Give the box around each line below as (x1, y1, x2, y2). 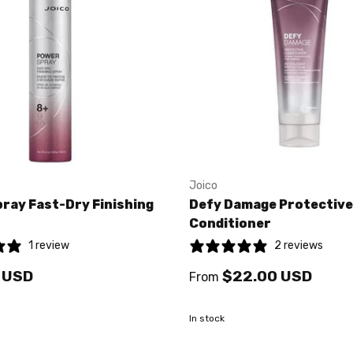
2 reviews (274, 239, 323, 253)
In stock (189, 312, 225, 324)
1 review (28, 239, 69, 253)
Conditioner (189, 216, 271, 232)
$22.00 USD (222, 266, 312, 285)
